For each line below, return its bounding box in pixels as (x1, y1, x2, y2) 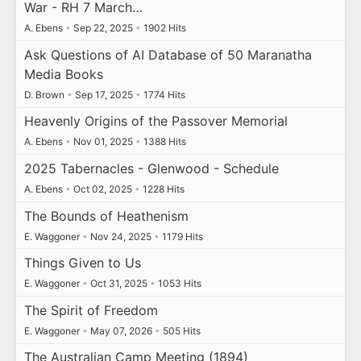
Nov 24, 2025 (87, 230, 154, 243)
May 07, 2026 (87, 324, 155, 337)
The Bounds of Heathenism (23, 207, 189, 224)
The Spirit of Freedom (23, 301, 158, 318)
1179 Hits (159, 230, 203, 243)
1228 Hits (139, 183, 185, 195)
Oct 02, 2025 (70, 183, 135, 195)
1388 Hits (140, 135, 186, 148)
